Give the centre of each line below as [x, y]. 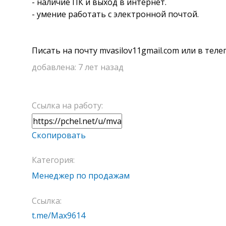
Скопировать [59, 135]
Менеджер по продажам [81, 175]
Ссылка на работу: [67, 105]
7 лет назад [101, 67]
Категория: [53, 160]
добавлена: [55, 67]
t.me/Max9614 [59, 215]
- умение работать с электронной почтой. [115, 14]
